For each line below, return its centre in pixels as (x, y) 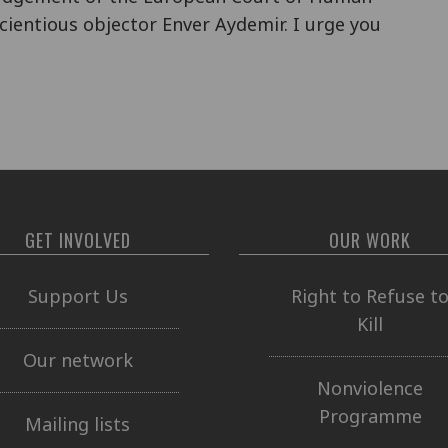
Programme (370, 416)
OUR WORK (370, 239)
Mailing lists (78, 424)
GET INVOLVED (77, 239)
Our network (77, 360)
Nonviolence (370, 388)
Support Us (77, 296)
